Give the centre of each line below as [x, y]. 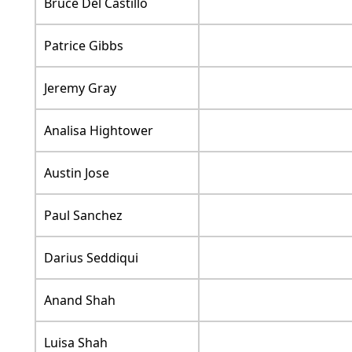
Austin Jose [76, 173]
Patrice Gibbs [83, 46]
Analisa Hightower [98, 131]
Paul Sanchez [83, 216]
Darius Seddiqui [91, 258]
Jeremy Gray [80, 88]
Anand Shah [79, 301]
